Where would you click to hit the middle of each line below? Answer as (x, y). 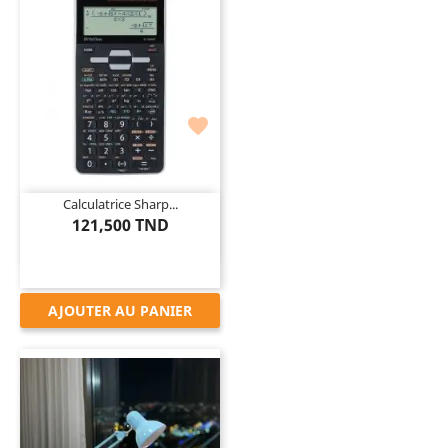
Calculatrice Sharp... (120, 203)
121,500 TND (120, 224)
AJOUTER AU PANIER (120, 310)
